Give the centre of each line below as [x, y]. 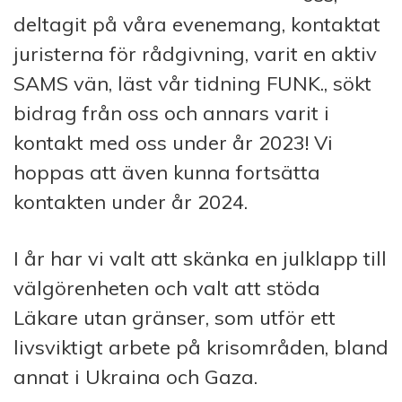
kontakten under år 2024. [131, 201]
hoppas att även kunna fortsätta [167, 172]
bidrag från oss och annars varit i [171, 113]
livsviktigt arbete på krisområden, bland [201, 347]
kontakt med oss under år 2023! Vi [173, 142]
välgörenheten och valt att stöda [167, 288]
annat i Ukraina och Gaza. [135, 376]
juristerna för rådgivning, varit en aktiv [195, 53]
